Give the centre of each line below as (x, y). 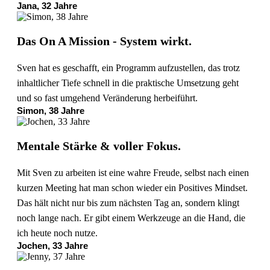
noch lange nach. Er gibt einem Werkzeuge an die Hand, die (131, 218)
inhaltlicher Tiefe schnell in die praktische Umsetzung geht (128, 83)
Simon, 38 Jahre (51, 110)
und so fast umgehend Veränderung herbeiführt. (107, 98)
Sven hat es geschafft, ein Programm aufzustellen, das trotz (128, 67)
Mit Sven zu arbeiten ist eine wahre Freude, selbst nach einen (133, 172)
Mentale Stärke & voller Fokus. (99, 146)
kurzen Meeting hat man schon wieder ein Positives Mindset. (132, 187)
